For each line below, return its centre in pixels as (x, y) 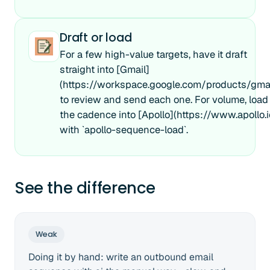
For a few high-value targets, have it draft (153, 54)
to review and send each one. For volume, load (164, 99)
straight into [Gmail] (105, 69)
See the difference (85, 188)
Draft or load (96, 38)
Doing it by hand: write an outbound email (121, 257)
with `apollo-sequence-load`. (124, 130)
